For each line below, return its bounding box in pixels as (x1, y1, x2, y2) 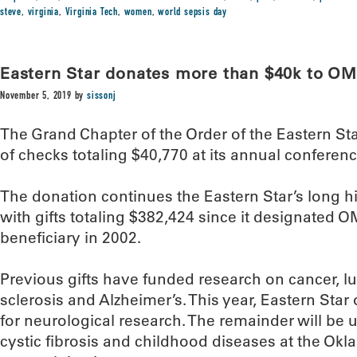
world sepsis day (158, 7, 228, 18)
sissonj (87, 91, 116, 102)
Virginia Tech (65, 7, 119, 18)
